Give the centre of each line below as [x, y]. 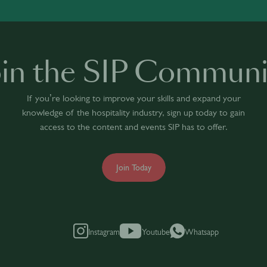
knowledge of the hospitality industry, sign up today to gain [133, 112]
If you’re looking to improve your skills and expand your [133, 98]
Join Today [133, 167]
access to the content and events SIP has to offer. [133, 127]
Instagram [104, 232]
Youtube [156, 232]
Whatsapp [202, 232]
